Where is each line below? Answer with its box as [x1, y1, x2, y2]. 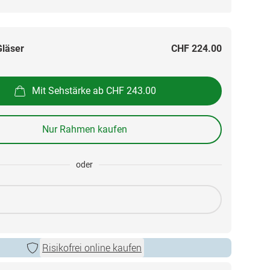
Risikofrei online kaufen [42, 241, 142, 254]
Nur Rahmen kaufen [42, 124, 127, 135]
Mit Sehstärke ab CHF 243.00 [32, 84, 156, 96]
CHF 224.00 [171, 43, 222, 54]
